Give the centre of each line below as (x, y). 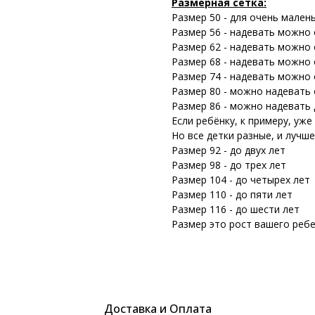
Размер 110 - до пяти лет (232, 195)
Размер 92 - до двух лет (229, 150)
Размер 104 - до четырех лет (241, 180)
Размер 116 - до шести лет (236, 210)
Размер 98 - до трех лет (229, 165)
